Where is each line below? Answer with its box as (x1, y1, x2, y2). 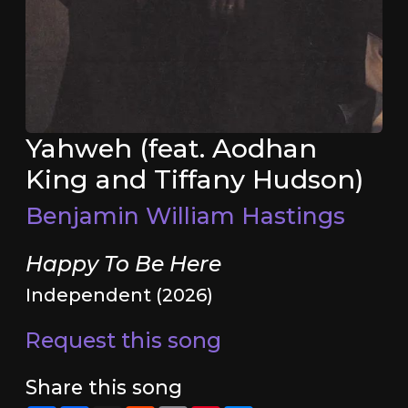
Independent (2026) (25, 284, 213, 307)
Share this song (25, 375, 182, 400)
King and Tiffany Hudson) (25, 163, 364, 196)
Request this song (25, 327, 221, 354)
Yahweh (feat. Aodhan (25, 132, 317, 165)
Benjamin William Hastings (25, 202, 345, 230)
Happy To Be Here (25, 250, 221, 278)
